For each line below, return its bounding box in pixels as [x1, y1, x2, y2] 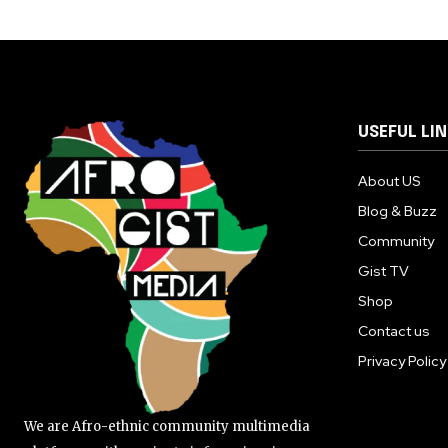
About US [358, 172, 421, 191]
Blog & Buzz [358, 202, 437, 221]
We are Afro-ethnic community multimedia [24, 418, 310, 436]
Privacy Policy [358, 352, 446, 371]
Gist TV [358, 262, 409, 281]
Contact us [358, 322, 430, 341]
